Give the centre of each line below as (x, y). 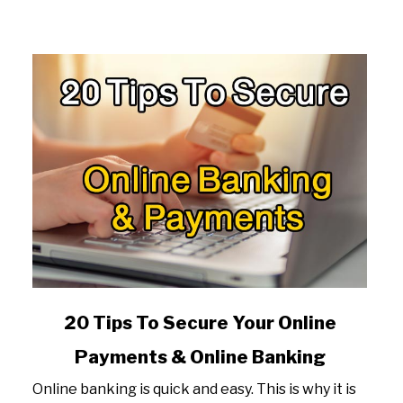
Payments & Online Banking (200, 357)
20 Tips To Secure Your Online (200, 323)
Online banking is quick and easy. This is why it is (194, 389)
